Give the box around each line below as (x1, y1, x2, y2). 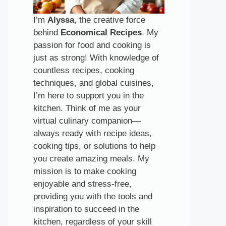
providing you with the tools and (33, 191, 152, 201)
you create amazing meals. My (33, 153, 149, 163)
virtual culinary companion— (33, 116, 141, 126)
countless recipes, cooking (33, 65, 134, 75)
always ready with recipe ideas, (33, 128, 152, 138)
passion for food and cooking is (33, 40, 151, 50)
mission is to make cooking (33, 166, 136, 176)
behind (33, 27, 61, 37)
